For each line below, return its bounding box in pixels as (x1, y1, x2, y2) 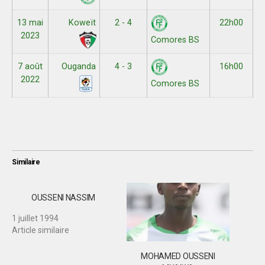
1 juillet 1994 (12, 214, 59, 223)
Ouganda (61, 62, 96, 72)
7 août (18, 62, 43, 72)
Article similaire (12, 225, 69, 235)
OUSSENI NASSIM (31, 193, 96, 202)
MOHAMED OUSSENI (141, 251, 215, 261)
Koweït (68, 18, 96, 28)
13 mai (17, 18, 43, 28)
